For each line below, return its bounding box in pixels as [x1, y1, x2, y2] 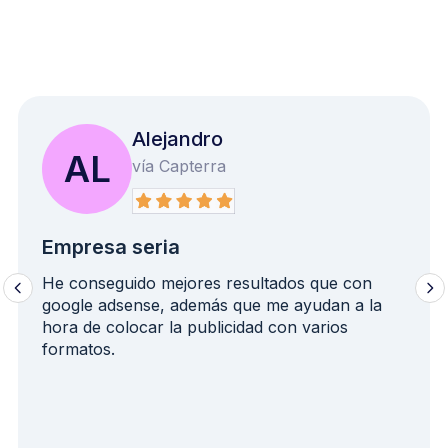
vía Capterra [132, 155, 226, 176]
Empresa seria [42, 234, 180, 259]
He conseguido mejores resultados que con [42, 272, 372, 293]
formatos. [42, 338, 115, 359]
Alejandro [132, 126, 223, 151]
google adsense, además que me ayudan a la [42, 294, 382, 315]
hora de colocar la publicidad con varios [42, 316, 348, 337]
